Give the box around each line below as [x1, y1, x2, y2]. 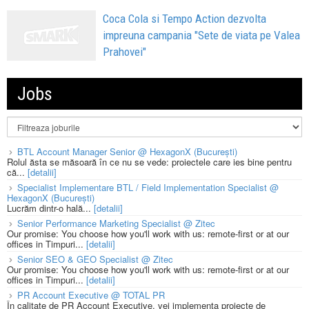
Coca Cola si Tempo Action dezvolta [103, 12, 267, 26]
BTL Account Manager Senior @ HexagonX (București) [17, 144, 237, 158]
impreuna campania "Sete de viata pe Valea [103, 28, 301, 43]
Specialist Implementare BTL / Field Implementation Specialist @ [17, 180, 279, 194]
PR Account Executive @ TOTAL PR [17, 288, 165, 302]
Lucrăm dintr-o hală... [7, 201, 94, 215]
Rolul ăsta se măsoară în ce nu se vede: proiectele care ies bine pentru [7, 154, 292, 168]
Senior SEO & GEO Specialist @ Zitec [17, 252, 173, 266]
